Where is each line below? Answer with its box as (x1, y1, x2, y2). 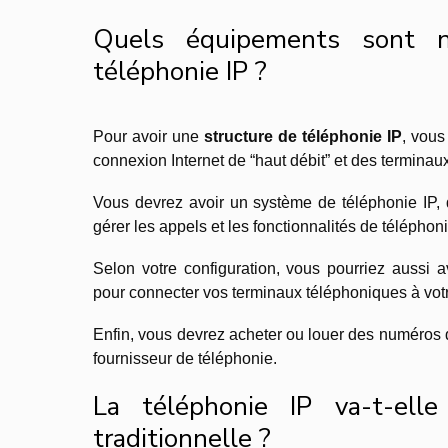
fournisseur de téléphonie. (93, 350, 278, 368)
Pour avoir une (93, 128, 200, 146)
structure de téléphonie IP (199, 128, 402, 146)
